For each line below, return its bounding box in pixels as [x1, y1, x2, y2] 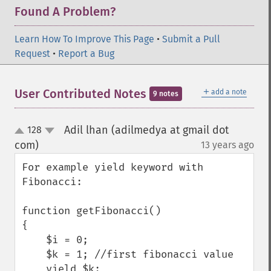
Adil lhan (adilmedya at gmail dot [64, 123, 229, 137]
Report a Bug [58, 48, 114, 59]
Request [15, 48, 50, 59]
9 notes [153, 90, 178, 98]
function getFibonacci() [22, 204, 161, 217]
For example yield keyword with [22, 161, 203, 174]
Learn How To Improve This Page [15, 33, 154, 45]
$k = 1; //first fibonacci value [22, 248, 46, 261]
